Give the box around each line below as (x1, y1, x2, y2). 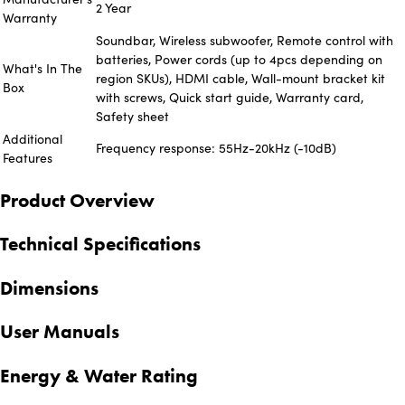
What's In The (3, 60, 82, 78)
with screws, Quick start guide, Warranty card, (96, 89, 363, 107)
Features (3, 149, 52, 167)
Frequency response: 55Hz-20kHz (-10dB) (96, 139, 336, 157)
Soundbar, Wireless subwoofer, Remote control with (96, 32, 393, 50)
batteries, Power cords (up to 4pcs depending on (96, 51, 382, 69)
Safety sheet (96, 108, 169, 126)
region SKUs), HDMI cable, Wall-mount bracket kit (96, 70, 385, 88)
